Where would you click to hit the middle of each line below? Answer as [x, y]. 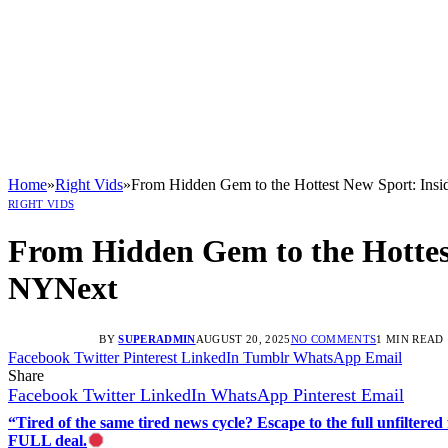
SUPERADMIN [157, 338]
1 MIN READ [410, 338]
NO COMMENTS [333, 338]
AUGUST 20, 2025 [243, 338]
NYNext [63, 288]
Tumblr [266, 357]
